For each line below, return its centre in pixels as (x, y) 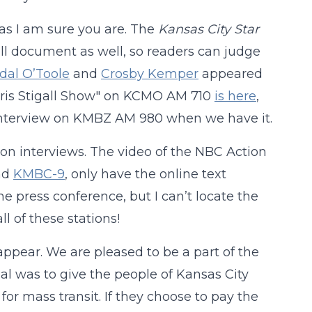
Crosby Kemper (149, 74)
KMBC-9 (39, 174)
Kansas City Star (208, 29)
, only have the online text (145, 174)
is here (235, 96)
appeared (230, 74)
